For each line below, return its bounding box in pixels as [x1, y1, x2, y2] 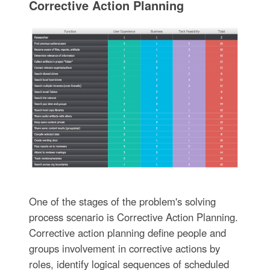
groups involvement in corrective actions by [28, 240, 220, 256]
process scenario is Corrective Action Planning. [28, 209, 238, 224]
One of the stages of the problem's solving [28, 193, 216, 209]
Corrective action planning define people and [28, 225, 226, 240]
